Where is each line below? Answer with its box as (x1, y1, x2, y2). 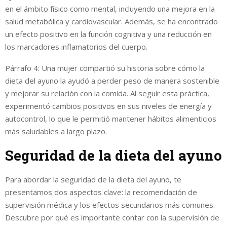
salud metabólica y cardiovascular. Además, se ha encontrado (5, 16, 218, 26)
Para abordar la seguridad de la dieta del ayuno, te (5, 174, 181, 184)
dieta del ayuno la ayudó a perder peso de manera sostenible (5, 75, 219, 86)
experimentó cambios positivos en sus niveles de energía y (5, 100, 212, 111)
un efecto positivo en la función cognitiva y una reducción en (5, 28, 212, 39)
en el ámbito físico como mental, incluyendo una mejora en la (5, 3, 215, 14)
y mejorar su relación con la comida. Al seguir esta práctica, (5, 88, 209, 98)
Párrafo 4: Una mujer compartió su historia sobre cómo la (5, 62, 205, 73)
